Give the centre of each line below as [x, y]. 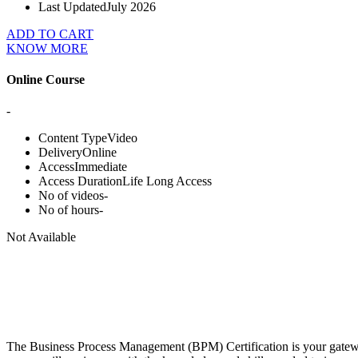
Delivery [60, 153]
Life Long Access [167, 181]
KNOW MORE [47, 48]
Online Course [46, 80]
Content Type [73, 138]
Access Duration [80, 181]
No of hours [69, 210]
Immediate [101, 167]
